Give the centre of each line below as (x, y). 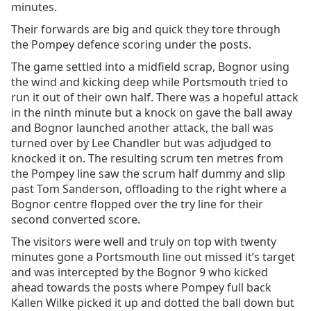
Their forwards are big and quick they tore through (146, 29)
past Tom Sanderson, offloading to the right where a (149, 189)
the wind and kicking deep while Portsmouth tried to (150, 82)
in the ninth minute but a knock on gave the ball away (152, 112)
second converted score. (76, 219)
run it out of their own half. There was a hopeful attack (155, 97)
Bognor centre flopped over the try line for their (137, 204)
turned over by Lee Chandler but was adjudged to (141, 143)
